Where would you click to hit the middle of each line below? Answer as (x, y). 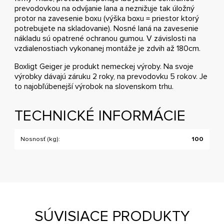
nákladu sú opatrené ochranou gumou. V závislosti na (105, 38)
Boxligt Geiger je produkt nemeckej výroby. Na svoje (104, 66)
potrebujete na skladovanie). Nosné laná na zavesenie (107, 28)
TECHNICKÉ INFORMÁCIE (100, 115)
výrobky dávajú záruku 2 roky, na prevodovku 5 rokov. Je (111, 76)
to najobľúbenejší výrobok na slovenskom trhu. (94, 86)
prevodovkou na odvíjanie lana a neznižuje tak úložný (105, 8)
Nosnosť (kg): (40, 139)
